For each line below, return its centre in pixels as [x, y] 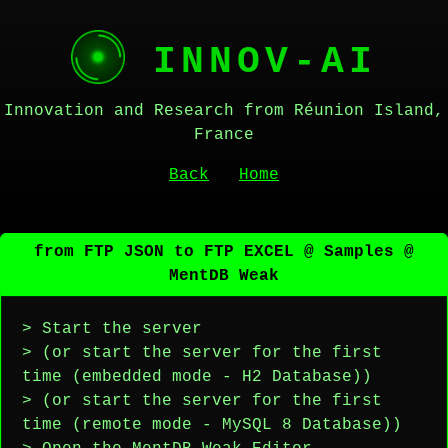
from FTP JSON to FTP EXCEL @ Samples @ [224, 252]
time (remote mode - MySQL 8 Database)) [212, 425]
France [224, 135]
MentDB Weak [224, 276]
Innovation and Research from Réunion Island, [224, 111]
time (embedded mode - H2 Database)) [197, 377]
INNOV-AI [251, 61]
